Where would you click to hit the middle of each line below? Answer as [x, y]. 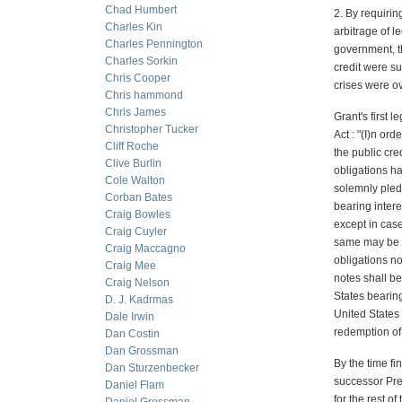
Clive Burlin [133, 163]
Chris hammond [144, 95]
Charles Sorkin [141, 61]
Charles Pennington [154, 44]
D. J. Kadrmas [139, 300]
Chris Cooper [138, 78]
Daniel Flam [135, 385]
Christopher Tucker [152, 129]
